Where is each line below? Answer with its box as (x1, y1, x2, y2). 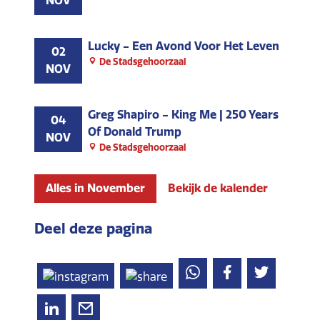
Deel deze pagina (34, 220, 152, 238)
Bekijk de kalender (168, 181, 268, 196)
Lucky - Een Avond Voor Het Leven (88, 39, 279, 54)
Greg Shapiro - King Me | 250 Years (88, 108, 279, 122)
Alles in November (46, 181, 145, 196)
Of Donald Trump (88, 125, 181, 139)
